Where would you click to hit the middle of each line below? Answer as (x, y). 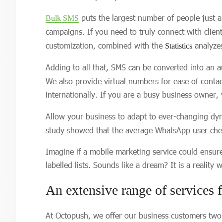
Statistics (179, 46)
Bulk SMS (62, 18)
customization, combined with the (105, 45)
